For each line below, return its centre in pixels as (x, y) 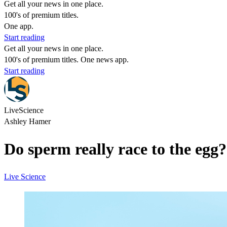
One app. (19, 26)
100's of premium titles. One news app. (66, 60)
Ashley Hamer (27, 121)
